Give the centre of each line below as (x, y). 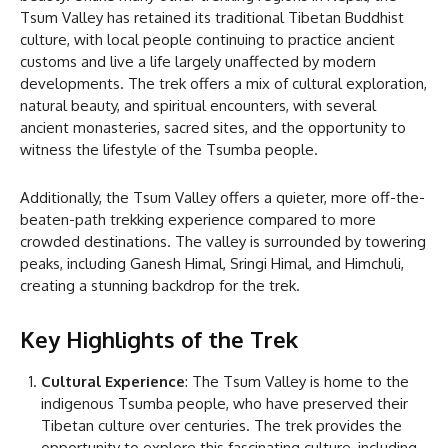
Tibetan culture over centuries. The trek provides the (221, 425)
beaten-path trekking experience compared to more (198, 219)
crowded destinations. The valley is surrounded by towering (223, 241)
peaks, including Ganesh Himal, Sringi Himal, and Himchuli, (212, 263)
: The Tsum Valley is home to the (297, 381)
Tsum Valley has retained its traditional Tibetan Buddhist (212, 17)
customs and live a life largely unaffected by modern (198, 61)
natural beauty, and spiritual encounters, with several (198, 105)
